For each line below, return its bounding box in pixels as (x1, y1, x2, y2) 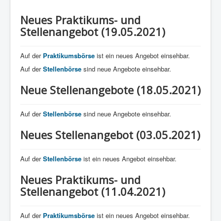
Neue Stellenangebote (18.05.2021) (20, 82, 201, 97)
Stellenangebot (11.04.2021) (20, 184, 165, 199)
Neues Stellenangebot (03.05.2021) (20, 127, 200, 142)
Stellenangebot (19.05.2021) (20, 24, 165, 39)
